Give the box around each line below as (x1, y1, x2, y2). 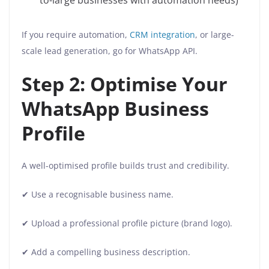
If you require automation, (22, 29, 130, 41)
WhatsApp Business (22, 95, 209, 122)
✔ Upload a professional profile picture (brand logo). (22, 217, 235, 229)
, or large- (195, 29, 234, 41)
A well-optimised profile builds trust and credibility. (22, 160, 229, 172)
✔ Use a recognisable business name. (22, 189, 176, 201)
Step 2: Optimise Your (22, 71, 228, 97)
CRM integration (130, 29, 195, 41)
